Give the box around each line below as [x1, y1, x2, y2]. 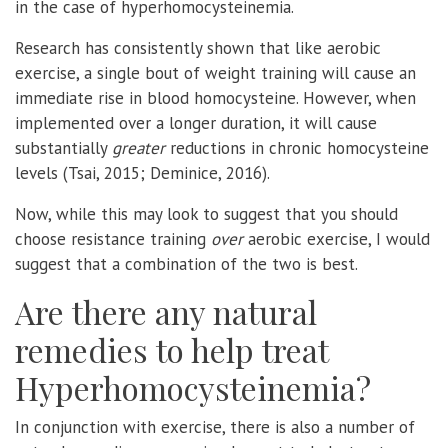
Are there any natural [15, 289, 317, 333]
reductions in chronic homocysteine [165, 136, 429, 159]
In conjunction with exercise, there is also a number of [15, 415, 415, 438]
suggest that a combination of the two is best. [15, 252, 358, 275]
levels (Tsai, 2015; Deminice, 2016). [15, 161, 270, 184]
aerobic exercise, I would [243, 227, 430, 250]
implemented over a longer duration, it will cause [15, 111, 377, 134]
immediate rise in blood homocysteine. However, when [15, 86, 416, 109]
